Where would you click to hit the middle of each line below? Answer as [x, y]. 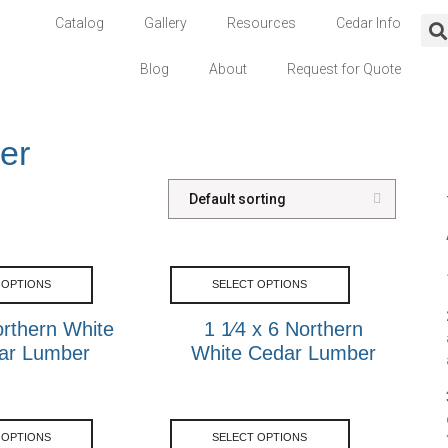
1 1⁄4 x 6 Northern [283, 328]
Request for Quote [344, 69]
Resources [262, 23]
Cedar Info [369, 23]
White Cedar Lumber [283, 352]
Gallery [166, 23]
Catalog [80, 23]
